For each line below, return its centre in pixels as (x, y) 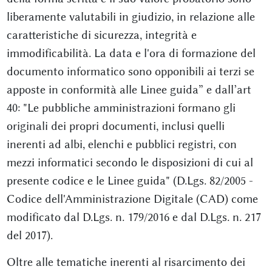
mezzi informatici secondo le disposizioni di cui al (130, 162)
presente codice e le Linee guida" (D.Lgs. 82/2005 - (130, 181)
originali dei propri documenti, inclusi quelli (115, 126)
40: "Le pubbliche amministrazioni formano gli (121, 108)
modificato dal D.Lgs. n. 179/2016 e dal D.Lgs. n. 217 (134, 217)
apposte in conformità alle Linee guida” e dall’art (129, 90)
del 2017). (29, 235)
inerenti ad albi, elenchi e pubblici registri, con (121, 144)
